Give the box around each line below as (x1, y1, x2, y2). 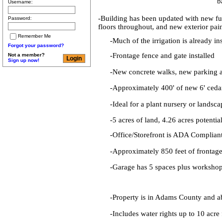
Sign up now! (8, 57, 39, 63)
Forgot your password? (8, 43, 64, 48)
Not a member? (8, 52, 45, 57)
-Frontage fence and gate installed (110, 51, 215, 59)
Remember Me (18, 33, 51, 39)
